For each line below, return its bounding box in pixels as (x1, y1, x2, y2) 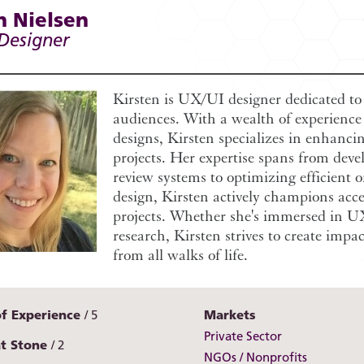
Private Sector (203, 328, 282, 344)
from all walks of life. (113, 245, 248, 265)
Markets (203, 307, 256, 323)
